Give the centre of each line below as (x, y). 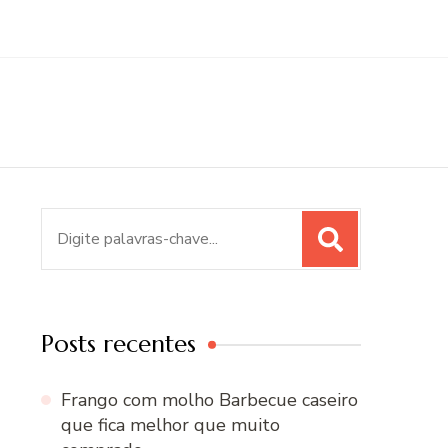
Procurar (76, 223)
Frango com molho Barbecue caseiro (209, 400)
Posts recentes (118, 344)
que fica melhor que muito (170, 425)
